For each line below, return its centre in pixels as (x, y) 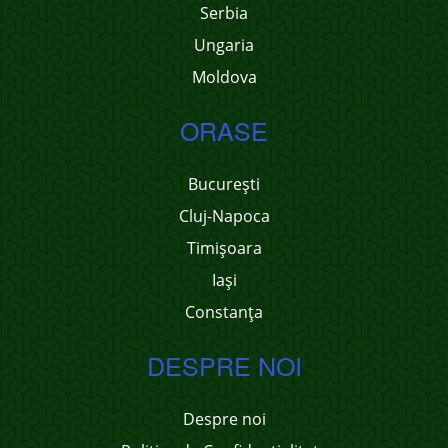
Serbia (224, 13)
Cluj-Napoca (224, 216)
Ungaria (224, 45)
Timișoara (224, 248)
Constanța (224, 312)
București (224, 184)
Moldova (224, 77)
